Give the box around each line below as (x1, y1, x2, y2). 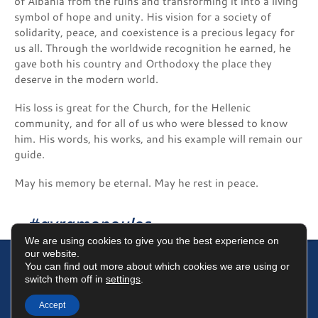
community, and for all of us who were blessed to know (14, 116, 287, 131)
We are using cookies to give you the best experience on (25, 235, 279, 246)
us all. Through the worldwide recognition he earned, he (14, 40, 291, 56)
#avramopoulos (28, 212, 152, 236)
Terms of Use (42, 288, 105, 303)
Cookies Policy (208, 288, 276, 303)
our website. (25, 248, 79, 259)
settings (106, 273, 141, 285)
